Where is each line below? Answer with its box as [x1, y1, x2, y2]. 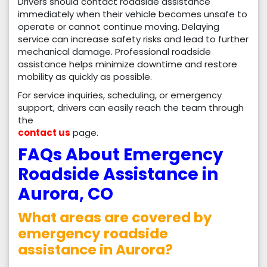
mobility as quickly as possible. [18, 70, 152, 83]
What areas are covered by [18, 208, 212, 228]
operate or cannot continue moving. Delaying [18, 20, 219, 33]
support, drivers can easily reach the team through [18, 101, 244, 114]
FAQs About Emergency [18, 143, 223, 167]
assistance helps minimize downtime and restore [18, 58, 237, 71]
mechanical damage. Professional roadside [18, 45, 211, 58]
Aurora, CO [18, 182, 113, 206]
